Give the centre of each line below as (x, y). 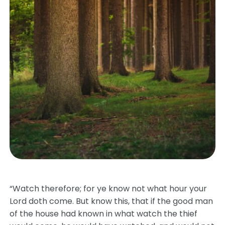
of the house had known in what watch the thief (104, 214)
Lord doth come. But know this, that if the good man (111, 201)
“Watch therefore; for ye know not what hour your (108, 189)
